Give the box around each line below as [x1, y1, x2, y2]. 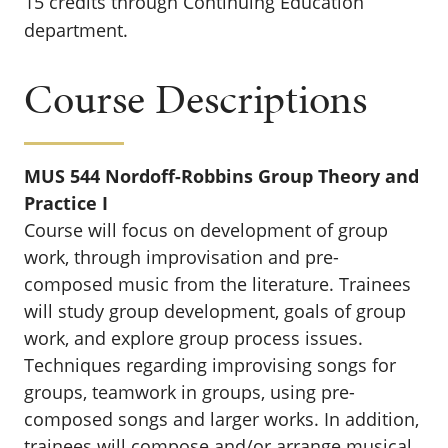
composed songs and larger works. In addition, [24, 407, 419, 431]
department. [24, 18, 128, 42]
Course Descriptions [24, 70, 367, 128]
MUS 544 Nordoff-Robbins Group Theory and [24, 164, 419, 188]
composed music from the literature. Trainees [24, 272, 411, 296]
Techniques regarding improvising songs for [24, 353, 396, 377]
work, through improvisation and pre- [24, 245, 339, 269]
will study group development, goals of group [24, 299, 406, 323]
